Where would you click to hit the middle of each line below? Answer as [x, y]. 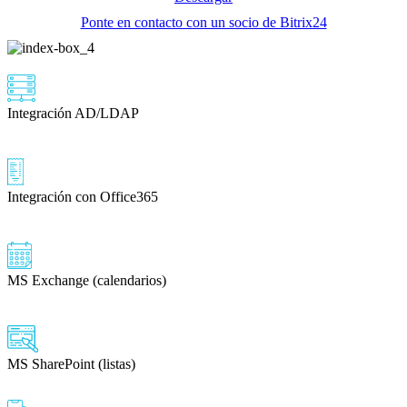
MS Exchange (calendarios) [87, 280]
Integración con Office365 [83, 196]
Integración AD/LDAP [73, 113]
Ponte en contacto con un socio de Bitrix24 [203, 22]
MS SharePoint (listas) [71, 363]
